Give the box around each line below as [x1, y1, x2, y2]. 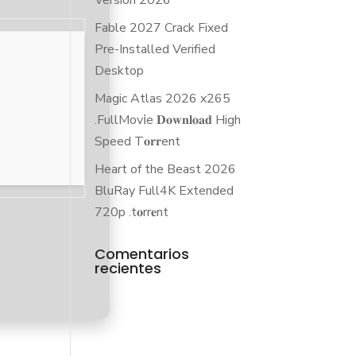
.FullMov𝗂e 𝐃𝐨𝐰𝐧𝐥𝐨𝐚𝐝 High [95, 111, 242, 129]
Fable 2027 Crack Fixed [95, 19, 229, 37]
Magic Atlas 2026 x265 [95, 90, 231, 107]
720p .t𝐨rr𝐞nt [95, 203, 169, 221]
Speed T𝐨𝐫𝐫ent [95, 133, 181, 150]
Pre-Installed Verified [95, 41, 216, 58]
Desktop [95, 62, 145, 79]
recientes [95, 258, 162, 278]
